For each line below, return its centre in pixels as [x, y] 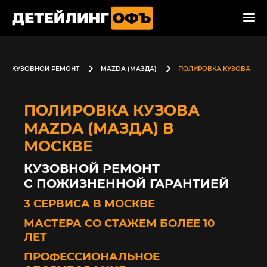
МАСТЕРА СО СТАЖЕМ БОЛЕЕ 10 [119, 223]
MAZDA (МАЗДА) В [99, 128]
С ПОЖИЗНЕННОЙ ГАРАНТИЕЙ [126, 183]
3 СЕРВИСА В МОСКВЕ [89, 204]
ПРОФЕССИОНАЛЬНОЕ [92, 257]
